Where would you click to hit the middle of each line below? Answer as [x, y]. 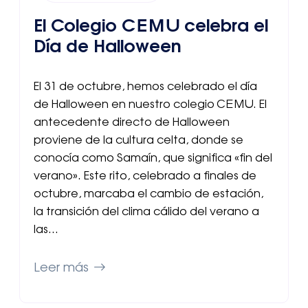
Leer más [61, 268]
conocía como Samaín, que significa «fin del [153, 158]
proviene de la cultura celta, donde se [139, 141]
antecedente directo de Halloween [132, 123]
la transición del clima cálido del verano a [146, 212]
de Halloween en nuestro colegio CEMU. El [150, 105]
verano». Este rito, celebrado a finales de [145, 176]
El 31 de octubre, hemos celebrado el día [145, 87]
